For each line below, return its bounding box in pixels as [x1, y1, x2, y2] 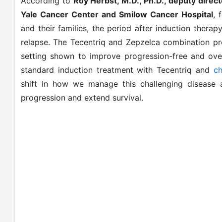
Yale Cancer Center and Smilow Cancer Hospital [21, 9, 213, 19]
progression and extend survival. [21, 93, 143, 103]
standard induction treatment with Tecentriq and [21, 65, 214, 75]
